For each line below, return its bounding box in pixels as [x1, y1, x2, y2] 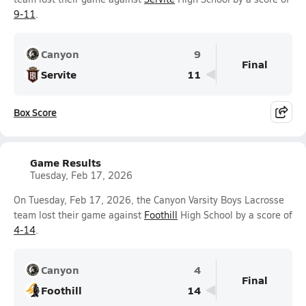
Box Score [14, 105, 57, 119]
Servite [41, 66, 76, 82]
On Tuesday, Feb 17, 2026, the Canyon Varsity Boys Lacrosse [14, 193, 284, 206]
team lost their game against [14, 208, 144, 221]
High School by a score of [178, 208, 292, 221]
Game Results [30, 154, 101, 170]
